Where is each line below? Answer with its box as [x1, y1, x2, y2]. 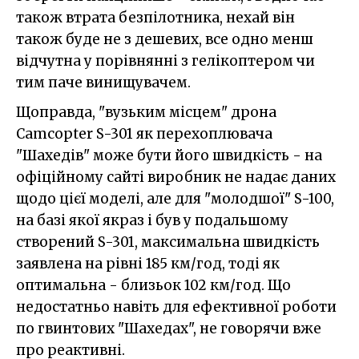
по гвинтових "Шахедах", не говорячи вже [16, 320, 321, 338]
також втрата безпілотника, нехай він [16, 9, 295, 27]
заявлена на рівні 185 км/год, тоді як [16, 255, 280, 273]
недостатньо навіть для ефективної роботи [16, 298, 337, 317]
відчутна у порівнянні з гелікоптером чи [16, 52, 315, 71]
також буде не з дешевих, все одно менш [16, 30, 313, 49]
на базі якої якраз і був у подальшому [16, 212, 288, 230]
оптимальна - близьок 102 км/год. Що [16, 276, 291, 295]
